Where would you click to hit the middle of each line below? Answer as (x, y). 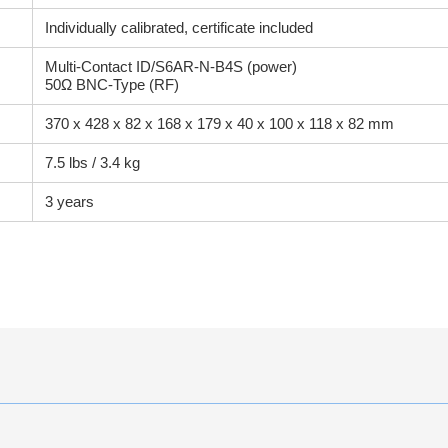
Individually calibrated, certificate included (179, 27)
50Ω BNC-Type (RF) (112, 84)
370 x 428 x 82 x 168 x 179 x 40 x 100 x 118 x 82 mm (219, 123)
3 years (69, 201)
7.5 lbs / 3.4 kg (92, 162)
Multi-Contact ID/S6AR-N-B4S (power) (171, 66)
